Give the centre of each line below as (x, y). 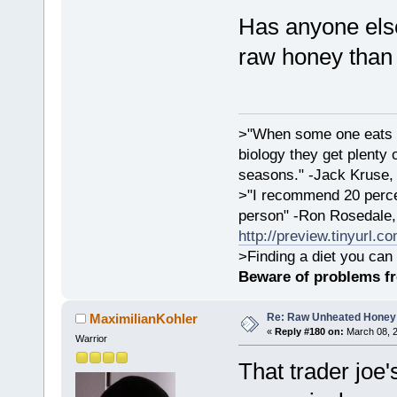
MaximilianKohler (144, 319)
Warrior (91, 339)
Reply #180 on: (309, 331)
